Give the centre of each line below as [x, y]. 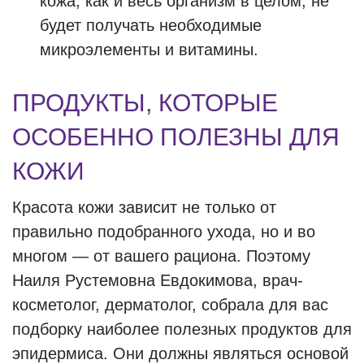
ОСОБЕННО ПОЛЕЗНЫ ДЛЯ [176, 137]
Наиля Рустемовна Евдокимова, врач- [158, 280]
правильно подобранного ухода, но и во [164, 232]
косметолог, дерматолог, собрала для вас [170, 305]
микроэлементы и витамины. [149, 50]
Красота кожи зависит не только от [144, 207]
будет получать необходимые [151, 25]
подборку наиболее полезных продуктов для [182, 329]
